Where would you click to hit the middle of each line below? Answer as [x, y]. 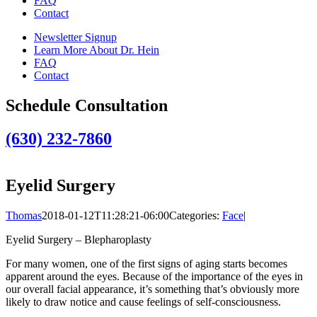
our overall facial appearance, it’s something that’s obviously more [152, 289]
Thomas [24, 216]
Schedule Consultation [87, 105]
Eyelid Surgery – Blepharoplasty [79, 240]
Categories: [196, 216]
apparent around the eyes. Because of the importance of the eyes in [154, 277]
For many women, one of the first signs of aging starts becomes [146, 264]
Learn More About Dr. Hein [97, 50]
